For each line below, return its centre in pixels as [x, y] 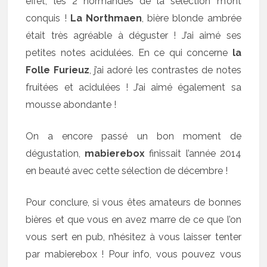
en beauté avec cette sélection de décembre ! [127, 170]
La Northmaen [106, 18]
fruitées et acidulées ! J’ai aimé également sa [133, 87]
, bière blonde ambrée [192, 18]
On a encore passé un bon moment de [133, 136]
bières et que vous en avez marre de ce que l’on [133, 219]
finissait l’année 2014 [193, 153]
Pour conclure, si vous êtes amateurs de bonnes [133, 202]
